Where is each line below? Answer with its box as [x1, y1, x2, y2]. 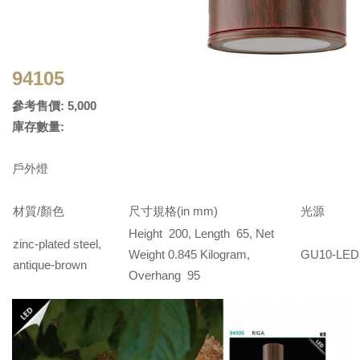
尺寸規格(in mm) [129, 204, 218, 219]
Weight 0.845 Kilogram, [129, 247, 250, 262]
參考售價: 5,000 [12, 99, 96, 113]
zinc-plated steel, [13, 237, 101, 252]
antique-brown [13, 258, 87, 272]
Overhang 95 [129, 268, 200, 283]
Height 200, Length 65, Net [129, 227, 274, 241]
